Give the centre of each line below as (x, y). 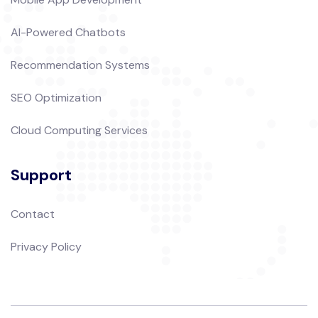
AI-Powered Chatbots (68, 32)
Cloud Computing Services (79, 130)
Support (41, 175)
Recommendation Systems (80, 65)
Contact (33, 214)
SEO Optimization (56, 98)
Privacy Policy (46, 247)
